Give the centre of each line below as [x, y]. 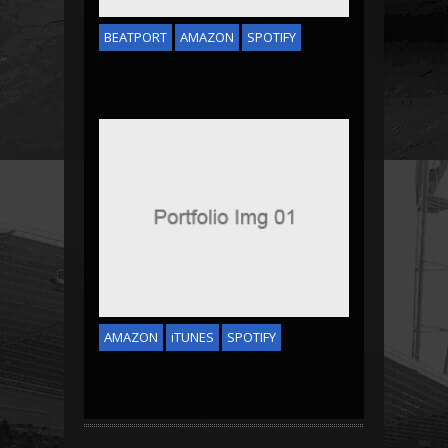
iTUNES [192, 337]
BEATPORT [135, 37]
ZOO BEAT [224, 289]
